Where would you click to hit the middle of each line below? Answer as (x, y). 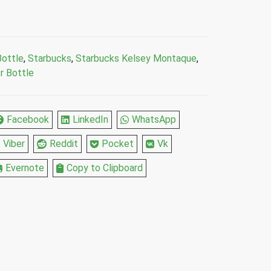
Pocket (118, 144)
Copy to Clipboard (105, 168)
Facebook (28, 119)
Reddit (64, 144)
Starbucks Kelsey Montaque (136, 58)
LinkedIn (90, 119)
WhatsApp (154, 119)
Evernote (25, 168)
